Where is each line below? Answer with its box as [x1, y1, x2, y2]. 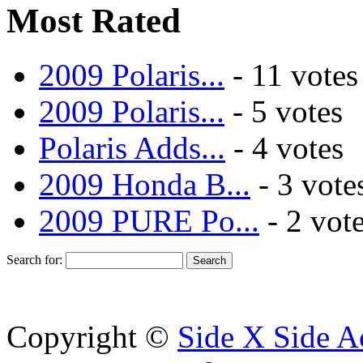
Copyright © [6, 318, 177, 354]
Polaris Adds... [39, 130, 225, 165]
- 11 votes [224, 57, 358, 92]
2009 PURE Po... [39, 203, 259, 238]
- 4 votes [225, 130, 344, 165]
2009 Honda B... [39, 166, 250, 202]
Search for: [6, 252, 62, 267]
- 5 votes [224, 93, 343, 129]
